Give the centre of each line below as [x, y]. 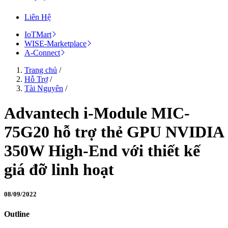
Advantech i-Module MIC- [97, 113]
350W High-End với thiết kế [102, 150]
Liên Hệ [38, 17]
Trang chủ [41, 70]
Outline [17, 214]
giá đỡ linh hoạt [59, 169]
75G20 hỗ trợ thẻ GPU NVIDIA [114, 132]
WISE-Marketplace [55, 43]
